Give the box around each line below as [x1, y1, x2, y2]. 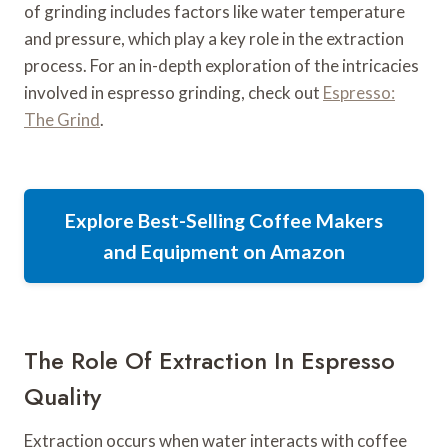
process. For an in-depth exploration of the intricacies [24, 54, 419, 76]
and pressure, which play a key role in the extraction [24, 27, 404, 49]
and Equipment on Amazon [103, 239, 345, 263]
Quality [24, 378, 101, 414]
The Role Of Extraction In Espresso [24, 342, 395, 378]
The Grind [24, 108, 100, 130]
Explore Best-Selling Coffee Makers [65, 208, 383, 232]
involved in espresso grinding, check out [24, 81, 323, 103]
